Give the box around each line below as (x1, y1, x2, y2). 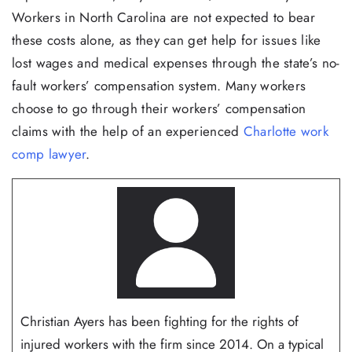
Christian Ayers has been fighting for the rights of (20, 312, 299, 332)
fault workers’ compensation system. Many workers (12, 75, 306, 95)
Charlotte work (243, 121, 328, 141)
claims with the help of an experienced (12, 121, 244, 141)
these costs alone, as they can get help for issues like (12, 30, 321, 49)
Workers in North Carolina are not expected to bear (12, 7, 315, 27)
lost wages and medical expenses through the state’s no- (12, 53, 340, 72)
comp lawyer (12, 144, 86, 163)
